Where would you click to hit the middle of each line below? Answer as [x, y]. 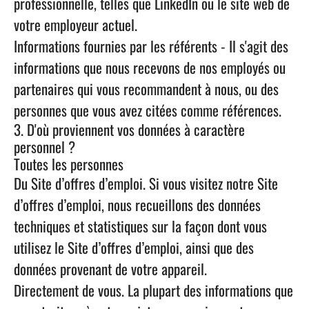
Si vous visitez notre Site [212, 183]
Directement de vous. [69, 290]
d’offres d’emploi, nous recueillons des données [137, 205]
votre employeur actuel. [76, 24]
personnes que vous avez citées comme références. [148, 110]
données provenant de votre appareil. [110, 269]
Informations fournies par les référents [116, 46]
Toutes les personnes [69, 164]
